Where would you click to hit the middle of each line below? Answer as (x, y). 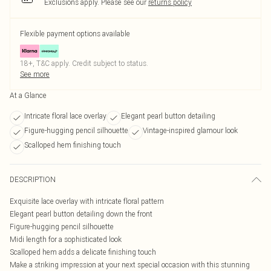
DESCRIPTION (33, 179)
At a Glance (28, 95)
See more (35, 74)
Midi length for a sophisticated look (66, 239)
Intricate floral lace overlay (65, 116)
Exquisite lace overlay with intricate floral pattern (87, 201)
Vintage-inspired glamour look (190, 130)
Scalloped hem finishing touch (73, 145)
